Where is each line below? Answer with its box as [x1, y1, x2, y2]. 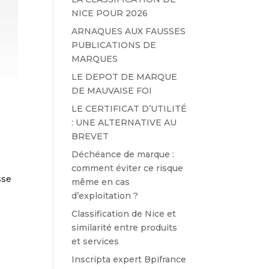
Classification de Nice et [71, 208, 177, 219]
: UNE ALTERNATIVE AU [71, 117, 177, 128]
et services [71, 236, 119, 247]
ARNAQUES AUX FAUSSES [71, 26, 186, 37]
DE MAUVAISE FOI [71, 85, 153, 96]
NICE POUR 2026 [71, 8, 148, 19]
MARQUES [71, 53, 118, 64]
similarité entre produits [71, 222, 178, 233]
